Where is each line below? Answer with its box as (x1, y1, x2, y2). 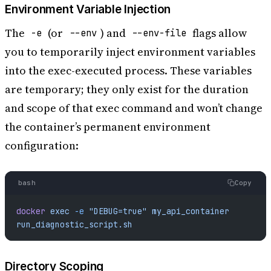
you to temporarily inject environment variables (5, 44, 255, 59)
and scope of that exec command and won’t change (5, 100, 263, 116)
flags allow (190, 25, 247, 41)
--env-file (131, 27, 186, 40)
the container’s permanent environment (5, 119, 211, 134)
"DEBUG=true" (83, 206, 147, 217)
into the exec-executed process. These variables (5, 62, 252, 78)
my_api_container (146, 206, 229, 217)
